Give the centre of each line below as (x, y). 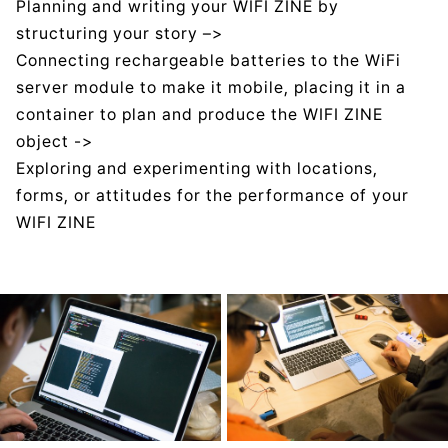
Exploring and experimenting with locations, (197, 169)
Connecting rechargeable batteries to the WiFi (208, 61)
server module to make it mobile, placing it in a (211, 88)
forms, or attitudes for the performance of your (212, 196)
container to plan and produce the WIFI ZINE (199, 115)
